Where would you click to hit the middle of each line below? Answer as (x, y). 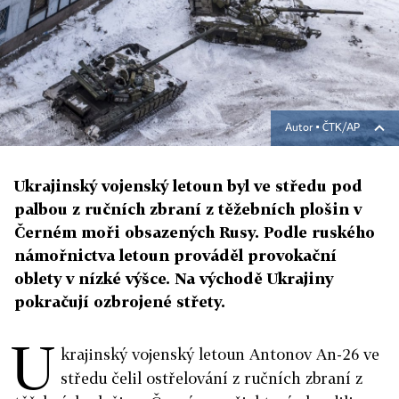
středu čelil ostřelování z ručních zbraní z (212, 379)
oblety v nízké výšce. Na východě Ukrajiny (174, 279)
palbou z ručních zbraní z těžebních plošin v (188, 209)
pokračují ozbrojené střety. (120, 302)
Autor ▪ (304, 129)
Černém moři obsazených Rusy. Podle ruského (195, 232)
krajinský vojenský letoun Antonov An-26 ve (220, 354)
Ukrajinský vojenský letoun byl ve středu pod (188, 186)
